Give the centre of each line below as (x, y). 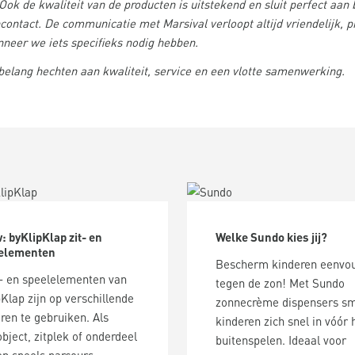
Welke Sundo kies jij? (271, 237)
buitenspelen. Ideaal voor (281, 340)
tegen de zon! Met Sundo (280, 283)
